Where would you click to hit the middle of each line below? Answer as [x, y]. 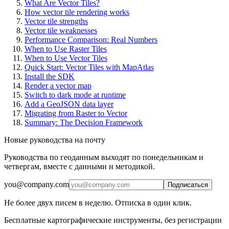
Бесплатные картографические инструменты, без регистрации [113, 220]
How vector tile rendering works [77, 12]
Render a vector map [58, 86]
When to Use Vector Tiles [66, 58]
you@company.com [37, 185]
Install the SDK [50, 77]
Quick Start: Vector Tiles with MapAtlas [89, 67]
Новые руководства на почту [55, 140]
